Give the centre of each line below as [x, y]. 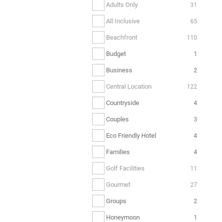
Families [118, 152]
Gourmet [118, 184]
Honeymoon [123, 217]
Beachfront [122, 37]
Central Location [129, 86]
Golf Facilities [125, 168]
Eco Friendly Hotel [131, 135]
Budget [116, 54]
